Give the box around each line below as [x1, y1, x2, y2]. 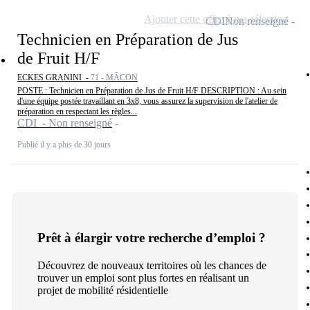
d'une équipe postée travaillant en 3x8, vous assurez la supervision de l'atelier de [17, 96, 277, 107]
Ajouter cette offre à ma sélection [144, 12, 288, 25]
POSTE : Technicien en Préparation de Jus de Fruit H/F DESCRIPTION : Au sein [17, 86, 286, 96]
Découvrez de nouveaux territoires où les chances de [37, 259, 266, 272]
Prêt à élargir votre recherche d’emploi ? [37, 230, 266, 246]
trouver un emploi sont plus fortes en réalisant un [37, 272, 249, 284]
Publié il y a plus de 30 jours [17, 140, 111, 150]
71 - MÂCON [91, 73, 138, 83]
